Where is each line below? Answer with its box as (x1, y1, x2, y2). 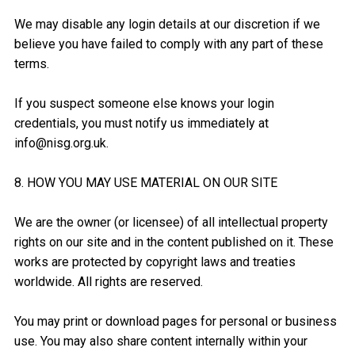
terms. (13, 56, 49, 72)
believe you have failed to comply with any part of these (13, 36, 323, 52)
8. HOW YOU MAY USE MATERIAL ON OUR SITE (13, 175, 277, 191)
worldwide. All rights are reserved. (13, 274, 203, 290)
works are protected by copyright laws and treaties (13, 254, 296, 270)
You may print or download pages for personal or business (13, 314, 337, 330)
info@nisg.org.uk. (13, 136, 109, 151)
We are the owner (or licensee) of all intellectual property (13, 215, 328, 231)
